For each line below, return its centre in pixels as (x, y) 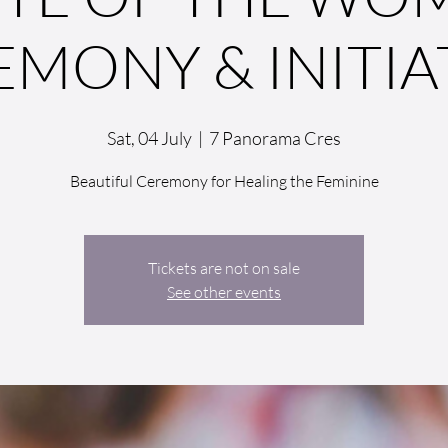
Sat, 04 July (149, 137)
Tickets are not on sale (224, 267)
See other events (224, 291)
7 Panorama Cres (275, 137)
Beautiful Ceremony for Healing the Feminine (224, 180)
